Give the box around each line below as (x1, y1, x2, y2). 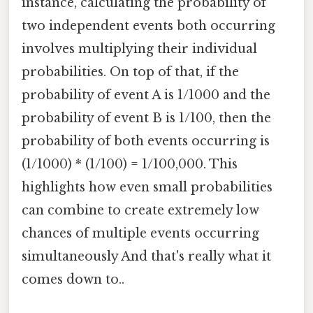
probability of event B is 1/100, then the (22, 110, 271, 126)
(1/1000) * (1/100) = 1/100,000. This (22, 156, 238, 172)
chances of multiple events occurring (22, 225, 259, 241)
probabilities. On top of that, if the (22, 64, 239, 80)
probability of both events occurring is (22, 133, 270, 149)
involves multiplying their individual (22, 41, 257, 57)
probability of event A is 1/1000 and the (22, 87, 270, 103)
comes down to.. (22, 271, 124, 287)
